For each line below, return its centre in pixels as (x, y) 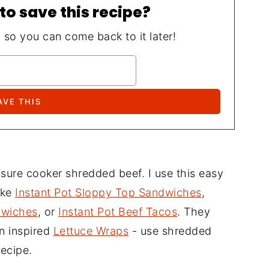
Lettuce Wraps (91, 231)
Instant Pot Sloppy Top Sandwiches (108, 192)
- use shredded (170, 231)
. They (194, 212)
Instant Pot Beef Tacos (118, 212)
